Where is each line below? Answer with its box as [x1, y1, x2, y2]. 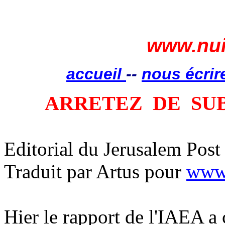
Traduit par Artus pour [4, 161, 186, 182]
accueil [66, 65, 126, 83]
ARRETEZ [44, 92, 143, 115]
